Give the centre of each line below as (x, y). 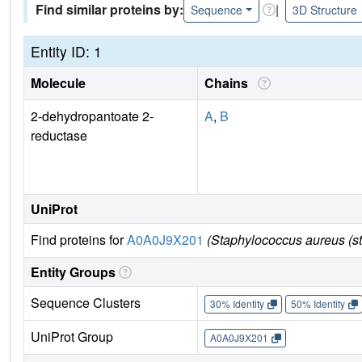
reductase (59, 135)
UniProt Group (72, 336)
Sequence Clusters (86, 302)
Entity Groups (73, 271)
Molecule (58, 82)
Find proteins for (79, 239)
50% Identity (318, 304)
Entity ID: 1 (66, 51)
